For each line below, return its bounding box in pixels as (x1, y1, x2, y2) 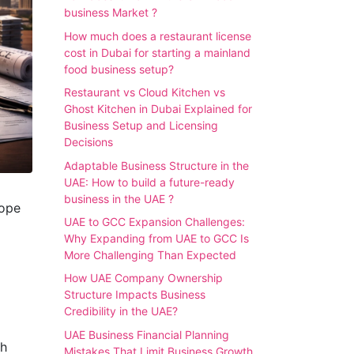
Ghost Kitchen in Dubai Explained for (64, 102, 252, 116)
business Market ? (64, 6, 157, 20)
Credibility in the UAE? (64, 304, 178, 318)
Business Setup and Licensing (64, 119, 218, 133)
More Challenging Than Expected (64, 247, 236, 262)
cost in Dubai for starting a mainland (64, 45, 250, 59)
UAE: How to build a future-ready (64, 175, 235, 189)
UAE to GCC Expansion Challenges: (64, 214, 245, 228)
